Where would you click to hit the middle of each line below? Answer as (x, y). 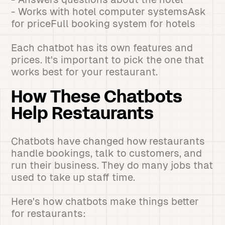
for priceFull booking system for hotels (103, 24)
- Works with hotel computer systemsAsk (109, 12)
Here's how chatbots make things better (105, 201)
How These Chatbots (97, 98)
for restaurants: (49, 213)
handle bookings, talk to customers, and (107, 153)
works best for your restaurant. (85, 72)
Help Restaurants (83, 115)
